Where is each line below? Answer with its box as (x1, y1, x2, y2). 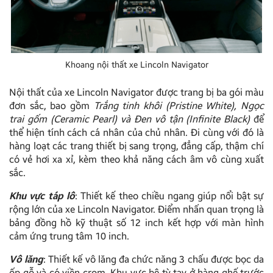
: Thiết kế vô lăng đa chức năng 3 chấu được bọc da (43, 253, 264, 266)
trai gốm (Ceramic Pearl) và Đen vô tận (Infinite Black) (9, 113, 250, 126)
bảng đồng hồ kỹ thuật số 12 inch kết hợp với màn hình (9, 217, 264, 229)
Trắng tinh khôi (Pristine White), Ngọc (93, 100, 264, 112)
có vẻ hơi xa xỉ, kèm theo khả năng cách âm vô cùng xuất (9, 154, 264, 166)
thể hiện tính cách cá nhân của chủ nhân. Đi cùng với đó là (9, 127, 264, 139)
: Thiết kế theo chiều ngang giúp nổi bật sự (74, 190, 264, 202)
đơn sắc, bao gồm (9, 100, 94, 112)
